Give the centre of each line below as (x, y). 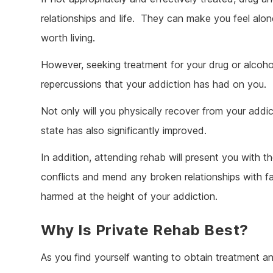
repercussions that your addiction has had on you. (154, 84)
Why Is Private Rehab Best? (145, 230)
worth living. (68, 38)
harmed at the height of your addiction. (129, 197)
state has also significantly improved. (124, 131)
